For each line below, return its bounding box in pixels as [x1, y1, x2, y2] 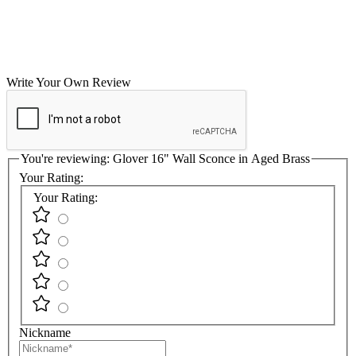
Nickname [19, 326, 71, 340]
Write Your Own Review [6, 75, 131, 90]
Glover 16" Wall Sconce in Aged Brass [113, 152, 310, 166]
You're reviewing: [21, 152, 113, 166]
